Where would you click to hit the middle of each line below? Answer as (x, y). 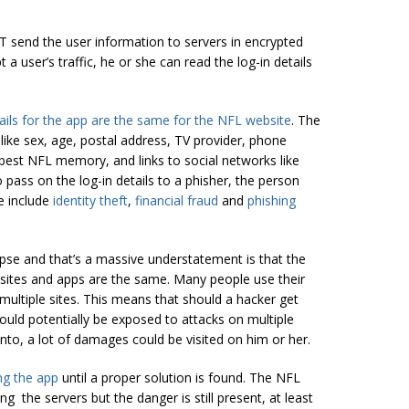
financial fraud (177, 200)
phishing (272, 200)
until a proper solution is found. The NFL (179, 377)
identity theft (90, 200)
